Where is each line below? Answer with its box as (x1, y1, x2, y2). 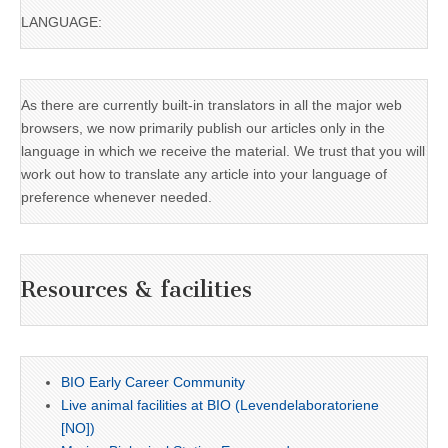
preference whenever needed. (21, 188, 212, 205)
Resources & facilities (21, 276, 252, 304)
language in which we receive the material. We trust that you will (21, 142, 425, 159)
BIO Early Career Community (61, 373, 245, 390)
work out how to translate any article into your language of (21, 165, 387, 182)
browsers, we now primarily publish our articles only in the (21, 119, 385, 136)
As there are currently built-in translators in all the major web (21, 96, 402, 113)
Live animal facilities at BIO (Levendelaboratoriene (61, 396, 379, 413)
